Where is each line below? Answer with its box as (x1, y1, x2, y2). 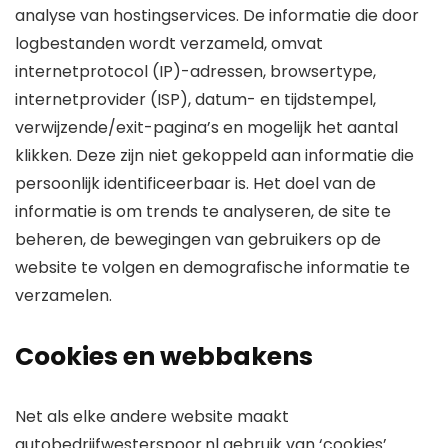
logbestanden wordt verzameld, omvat (15, 32, 323, 55)
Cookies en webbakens (15, 339, 313, 374)
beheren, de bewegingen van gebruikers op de (15, 228, 381, 251)
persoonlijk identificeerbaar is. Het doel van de (15, 172, 376, 195)
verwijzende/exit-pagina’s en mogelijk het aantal (15, 116, 398, 139)
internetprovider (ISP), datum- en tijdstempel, (15, 88, 376, 111)
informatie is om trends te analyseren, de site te (15, 200, 391, 223)
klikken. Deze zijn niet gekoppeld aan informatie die (15, 144, 414, 167)
